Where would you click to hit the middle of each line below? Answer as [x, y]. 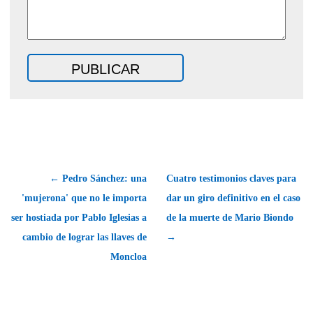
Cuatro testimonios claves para [231, 178]
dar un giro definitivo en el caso [233, 198]
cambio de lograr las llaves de [85, 237]
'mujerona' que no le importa [84, 198]
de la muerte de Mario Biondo [230, 217]
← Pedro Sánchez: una [98, 178]
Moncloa [129, 256]
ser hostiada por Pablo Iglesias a [79, 217]
